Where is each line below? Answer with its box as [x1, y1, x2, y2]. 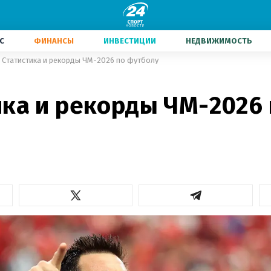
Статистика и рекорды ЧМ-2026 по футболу [2, 56, 158, 65]
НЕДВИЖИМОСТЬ [186, 36, 252, 45]
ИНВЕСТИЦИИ [103, 36, 156, 45]
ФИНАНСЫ [34, 36, 74, 45]
